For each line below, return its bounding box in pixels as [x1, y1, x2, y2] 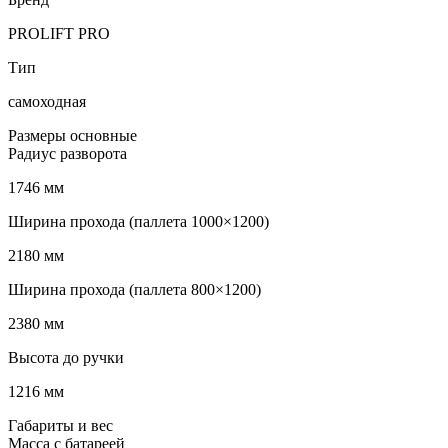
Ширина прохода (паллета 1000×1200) [8, 212, 269, 230]
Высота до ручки [8, 348, 124, 366]
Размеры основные [8, 126, 137, 144]
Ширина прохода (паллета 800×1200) [8, 280, 261, 298]
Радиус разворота [8, 144, 127, 162]
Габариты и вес [8, 416, 113, 434]
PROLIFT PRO [8, 24, 110, 42]
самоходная [8, 92, 86, 110]
